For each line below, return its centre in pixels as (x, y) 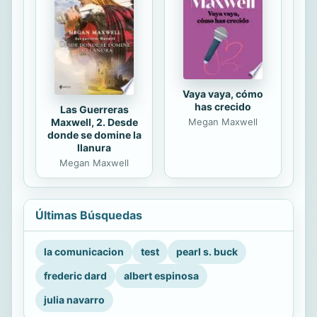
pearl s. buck (207, 252)
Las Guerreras (94, 110)
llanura (94, 148)
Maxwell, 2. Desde (94, 122)
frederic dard (75, 276)
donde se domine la (94, 135)
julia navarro (74, 300)
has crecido (223, 107)
